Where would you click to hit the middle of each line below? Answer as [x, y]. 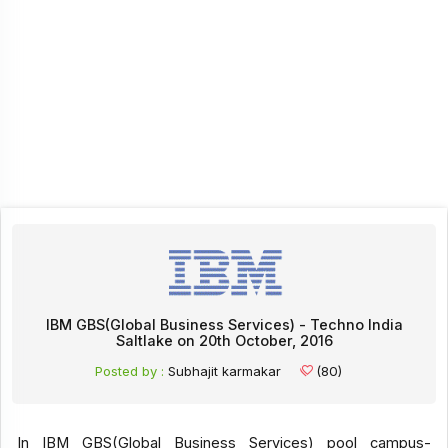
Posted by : [130, 370]
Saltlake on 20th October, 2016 [224, 340]
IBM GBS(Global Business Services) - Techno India [224, 324]
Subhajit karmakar [225, 370]
